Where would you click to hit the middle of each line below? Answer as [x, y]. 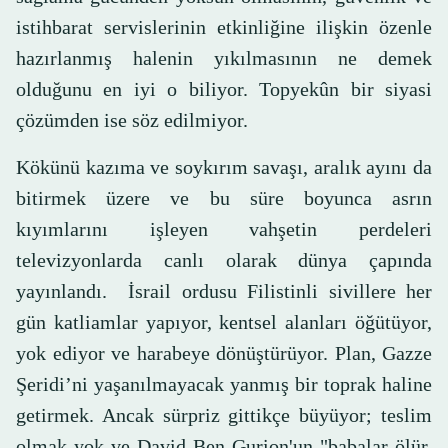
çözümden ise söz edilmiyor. [132, 120]
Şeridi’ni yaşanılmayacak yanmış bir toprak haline [224, 384]
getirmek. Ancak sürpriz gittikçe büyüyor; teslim [224, 415]
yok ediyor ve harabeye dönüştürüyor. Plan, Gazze [224, 353]
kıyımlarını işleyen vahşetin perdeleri [224, 229]
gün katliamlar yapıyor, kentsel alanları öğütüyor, [224, 322]
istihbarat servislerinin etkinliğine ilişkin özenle [224, 27]
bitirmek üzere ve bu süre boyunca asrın [224, 198]
